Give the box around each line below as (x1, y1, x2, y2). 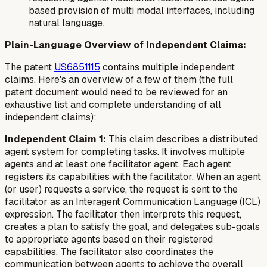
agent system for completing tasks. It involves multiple (5, 145, 245, 158)
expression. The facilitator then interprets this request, (5, 207, 241, 221)
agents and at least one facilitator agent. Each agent (5, 157, 231, 170)
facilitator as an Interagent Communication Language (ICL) (5, 195, 260, 208)
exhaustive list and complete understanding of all (5, 98, 221, 111)
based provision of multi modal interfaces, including (29, 4, 254, 17)
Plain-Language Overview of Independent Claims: (5, 38, 246, 51)
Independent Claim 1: (5, 132, 106, 145)
